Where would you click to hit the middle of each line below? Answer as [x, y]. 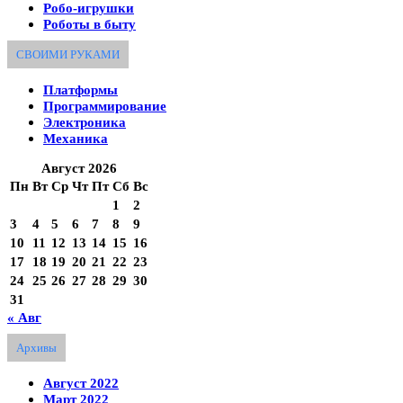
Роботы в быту [90, 24]
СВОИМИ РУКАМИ [68, 54]
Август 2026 [79, 168]
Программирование [105, 106]
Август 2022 [81, 384]
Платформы [81, 90]
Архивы [36, 348]
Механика [76, 138]
